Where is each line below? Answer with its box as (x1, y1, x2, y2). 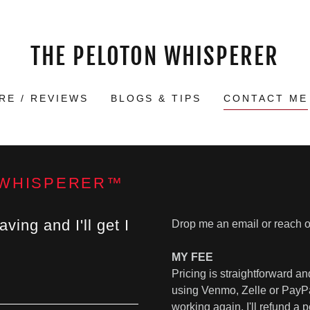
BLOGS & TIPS (110, 93, 202, 104)
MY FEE (172, 251, 213, 263)
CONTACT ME (224, 93, 309, 104)
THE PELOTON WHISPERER (30, 42, 280, 71)
